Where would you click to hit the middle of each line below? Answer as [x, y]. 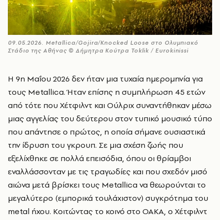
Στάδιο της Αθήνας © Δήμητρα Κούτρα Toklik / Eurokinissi [98, 51]
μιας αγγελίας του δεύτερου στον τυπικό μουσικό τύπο [110, 119]
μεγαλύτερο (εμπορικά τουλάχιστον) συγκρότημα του [108, 198]
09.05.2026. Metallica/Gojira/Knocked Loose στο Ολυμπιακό [103, 43]
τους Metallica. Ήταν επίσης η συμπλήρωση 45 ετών [107, 92]
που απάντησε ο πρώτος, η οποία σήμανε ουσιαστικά [107, 132]
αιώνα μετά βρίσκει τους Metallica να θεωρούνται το [107, 185]
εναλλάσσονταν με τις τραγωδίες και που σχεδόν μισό [108, 172]
